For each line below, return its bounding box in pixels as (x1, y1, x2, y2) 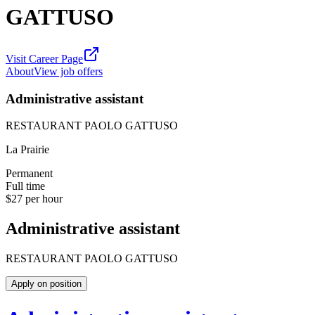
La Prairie (6, 143, 49, 156)
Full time (6, 180, 45, 193)
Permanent (6, 167, 53, 180)
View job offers (34, 65, 103, 77)
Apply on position (11, 278, 82, 290)
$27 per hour (6, 193, 63, 205)
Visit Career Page (6, 52, 83, 65)
